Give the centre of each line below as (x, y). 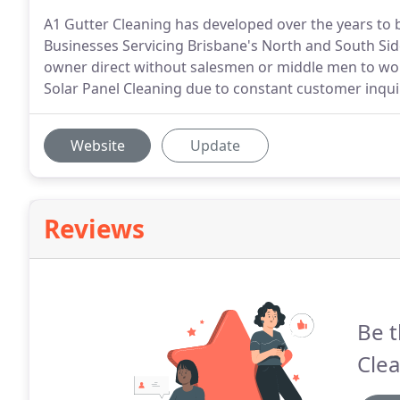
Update (215, 146)
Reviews (94, 229)
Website (97, 146)
